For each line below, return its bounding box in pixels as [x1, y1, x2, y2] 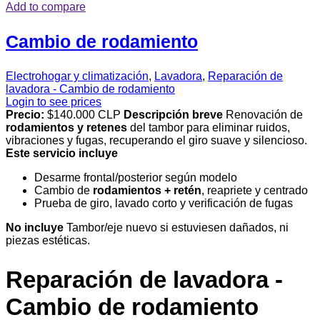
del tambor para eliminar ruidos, [127, 121, 290, 134]
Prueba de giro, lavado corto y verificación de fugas [34, 196, 293, 209]
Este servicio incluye [6, 146, 118, 159]
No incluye [6, 221, 64, 234]
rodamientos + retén [93, 184, 201, 196]
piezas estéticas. [6, 234, 90, 246]
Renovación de [223, 108, 303, 121]
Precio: [6, 108, 44, 121]
